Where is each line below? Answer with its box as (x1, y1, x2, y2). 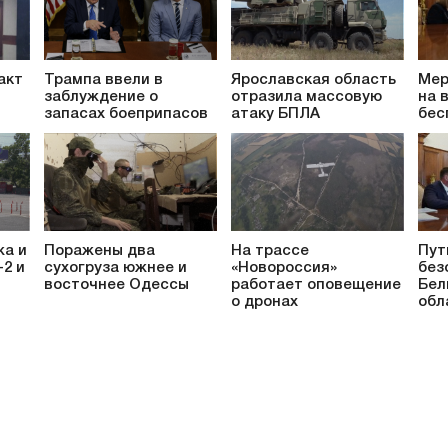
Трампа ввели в (44, 72, 163, 87)
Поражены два (44, 244, 155, 259)
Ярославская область (231, 72, 396, 87)
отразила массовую (231, 89, 382, 104)
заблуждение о (44, 89, 158, 104)
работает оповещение (231, 278, 401, 293)
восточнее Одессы (44, 278, 189, 293)
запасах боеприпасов (44, 106, 208, 121)
